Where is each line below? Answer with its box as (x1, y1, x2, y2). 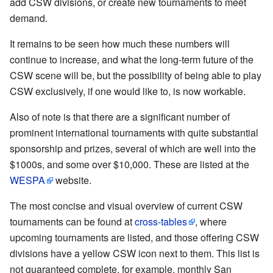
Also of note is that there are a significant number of (10, 109, 230, 124)
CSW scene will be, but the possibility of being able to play (10, 68, 261, 82)
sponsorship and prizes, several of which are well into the (10, 141, 256, 155)
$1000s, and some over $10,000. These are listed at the (10, 157, 249, 171)
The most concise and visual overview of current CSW (10, 198, 243, 213)
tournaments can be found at (10, 214, 135, 229)
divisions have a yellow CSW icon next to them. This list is (10, 246, 260, 260)
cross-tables (135, 214, 187, 229)
